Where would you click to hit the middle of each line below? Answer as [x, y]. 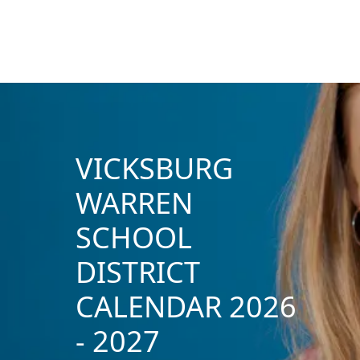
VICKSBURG [154, 168]
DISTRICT [137, 272]
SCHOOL [133, 237]
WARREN [134, 202]
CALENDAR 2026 [186, 306]
